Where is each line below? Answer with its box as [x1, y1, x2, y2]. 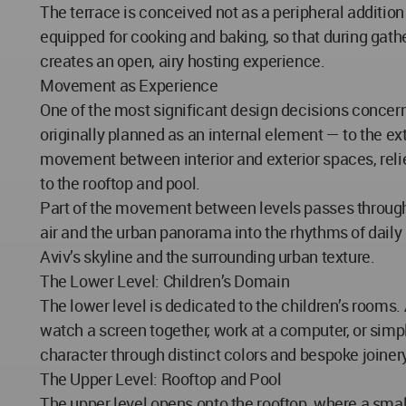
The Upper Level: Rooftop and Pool [40, 368, 282, 390]
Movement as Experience [40, 74, 218, 96]
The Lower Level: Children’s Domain [40, 270, 290, 292]
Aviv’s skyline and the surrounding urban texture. [40, 246, 375, 267]
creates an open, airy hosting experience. [40, 50, 325, 72]
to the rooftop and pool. [40, 172, 200, 194]
